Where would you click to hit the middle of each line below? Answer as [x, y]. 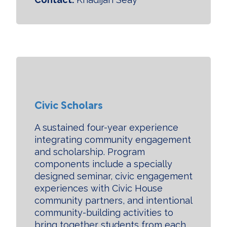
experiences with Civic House [99, 188]
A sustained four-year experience [106, 127]
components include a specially [103, 164]
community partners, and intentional [113, 200]
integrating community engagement [113, 140]
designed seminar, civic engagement [113, 176]
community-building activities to [104, 213]
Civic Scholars [69, 104]
